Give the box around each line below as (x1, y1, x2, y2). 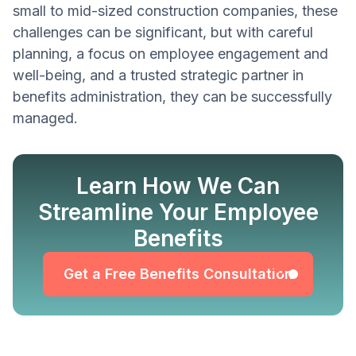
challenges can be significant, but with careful (13, 23, 313, 41)
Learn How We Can (76, 172, 280, 199)
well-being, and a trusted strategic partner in (13, 66, 304, 83)
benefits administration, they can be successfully (13, 87, 332, 105)
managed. (13, 109, 78, 126)
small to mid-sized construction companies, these (13, 2, 338, 19)
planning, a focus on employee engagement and (13, 44, 328, 62)
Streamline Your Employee (37, 198, 319, 226)
